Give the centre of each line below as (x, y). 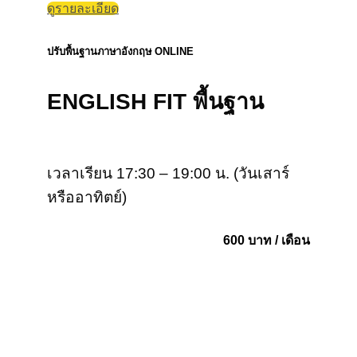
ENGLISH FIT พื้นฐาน (155, 101)
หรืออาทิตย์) (87, 198)
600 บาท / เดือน (267, 240)
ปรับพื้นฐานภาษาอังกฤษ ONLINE (120, 51)
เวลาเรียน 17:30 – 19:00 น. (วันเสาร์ (168, 174)
